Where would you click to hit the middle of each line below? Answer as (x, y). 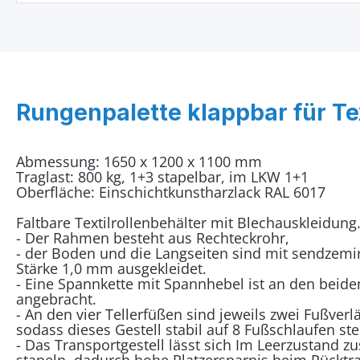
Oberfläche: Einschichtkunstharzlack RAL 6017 (171, 192)
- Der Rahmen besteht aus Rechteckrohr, (153, 238)
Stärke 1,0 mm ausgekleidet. (111, 268)
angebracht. (56, 299)
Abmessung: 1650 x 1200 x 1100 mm (139, 162)
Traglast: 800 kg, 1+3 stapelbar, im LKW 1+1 (162, 177)
